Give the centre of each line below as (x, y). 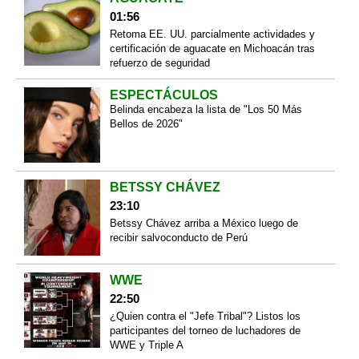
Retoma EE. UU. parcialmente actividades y (212, 34)
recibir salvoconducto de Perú (178, 238)
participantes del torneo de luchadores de (205, 330)
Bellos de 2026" (146, 123)
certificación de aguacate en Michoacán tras (212, 48)
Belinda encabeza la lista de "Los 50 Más (206, 109)
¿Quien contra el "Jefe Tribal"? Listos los (205, 316)
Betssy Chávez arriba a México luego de (204, 224)
